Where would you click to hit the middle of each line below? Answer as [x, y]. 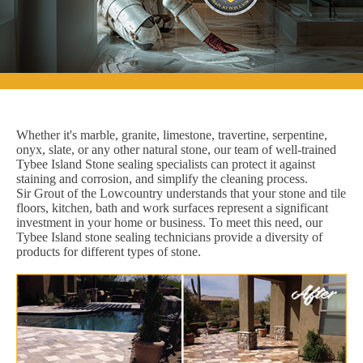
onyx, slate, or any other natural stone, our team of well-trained [176, 149]
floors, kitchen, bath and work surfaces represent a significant [172, 207]
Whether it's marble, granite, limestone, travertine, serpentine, [172, 135]
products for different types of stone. [109, 251]
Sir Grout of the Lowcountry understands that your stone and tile [181, 193]
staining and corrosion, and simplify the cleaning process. [162, 178]
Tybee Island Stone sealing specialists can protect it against [166, 164]
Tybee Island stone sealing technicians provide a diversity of [169, 237]
